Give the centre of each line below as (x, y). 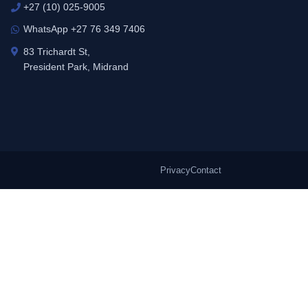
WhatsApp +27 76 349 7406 (85, 29)
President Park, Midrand (76, 67)
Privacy (175, 170)
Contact (206, 170)
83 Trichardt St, (57, 52)
